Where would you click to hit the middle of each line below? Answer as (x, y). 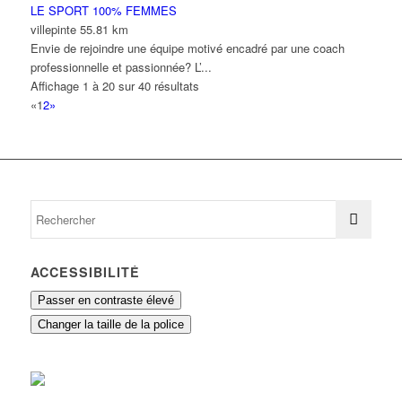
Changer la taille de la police (110, 325)
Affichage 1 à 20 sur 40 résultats (114, 86)
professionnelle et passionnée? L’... (121, 67)
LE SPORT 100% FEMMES (103, 11)
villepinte (53, 30)
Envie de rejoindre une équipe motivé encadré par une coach (187, 48)
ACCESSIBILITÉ (85, 272)
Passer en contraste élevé (105, 301)
